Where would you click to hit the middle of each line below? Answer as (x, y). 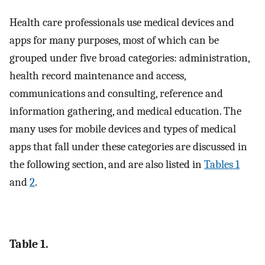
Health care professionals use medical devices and (122, 22)
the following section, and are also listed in (107, 164)
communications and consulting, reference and (116, 93)
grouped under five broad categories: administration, (130, 58)
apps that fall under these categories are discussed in (128, 146)
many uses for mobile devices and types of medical (123, 129)
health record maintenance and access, (98, 75)
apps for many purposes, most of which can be (114, 40)
